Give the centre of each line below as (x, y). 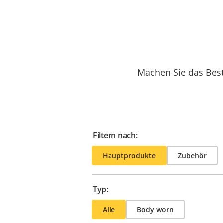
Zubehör (192, 155)
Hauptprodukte (129, 155)
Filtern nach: (115, 135)
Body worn (155, 209)
